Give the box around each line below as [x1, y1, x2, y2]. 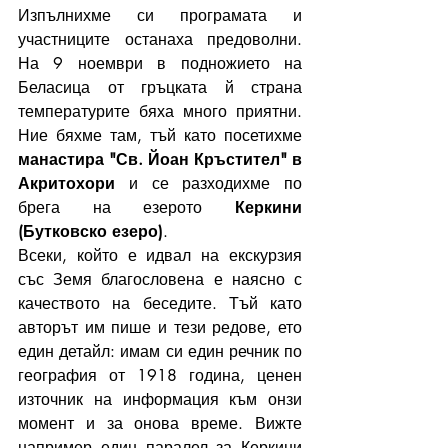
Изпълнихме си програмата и [18, 5, 302, 26]
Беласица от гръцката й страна [18, 77, 302, 98]
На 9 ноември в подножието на [18, 53, 302, 74]
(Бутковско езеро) [18, 221, 163, 242]
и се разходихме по [115, 173, 302, 194]
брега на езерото [18, 197, 235, 218]
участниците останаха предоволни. [18, 29, 302, 50]
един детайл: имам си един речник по [18, 341, 302, 362]
